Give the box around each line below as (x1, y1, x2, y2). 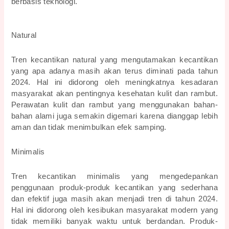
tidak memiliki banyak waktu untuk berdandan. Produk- (11, 217, 218, 226)
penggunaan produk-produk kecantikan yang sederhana (11, 184, 218, 192)
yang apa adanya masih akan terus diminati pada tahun (11, 67, 218, 76)
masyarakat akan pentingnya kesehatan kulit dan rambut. (11, 89, 218, 98)
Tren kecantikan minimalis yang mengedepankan (11, 172, 218, 181)
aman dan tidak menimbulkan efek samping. (11, 123, 167, 132)
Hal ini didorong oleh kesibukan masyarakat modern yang (11, 206, 218, 215)
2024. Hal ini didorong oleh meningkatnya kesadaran (11, 78, 218, 87)
